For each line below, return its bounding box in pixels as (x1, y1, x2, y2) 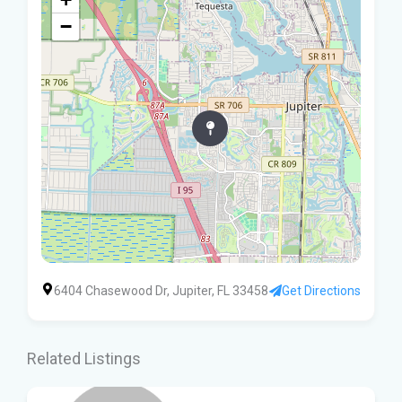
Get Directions (282, 284, 361, 298)
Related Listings (27, 349, 141, 368)
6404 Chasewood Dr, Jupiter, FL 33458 (54, 284, 268, 298)
